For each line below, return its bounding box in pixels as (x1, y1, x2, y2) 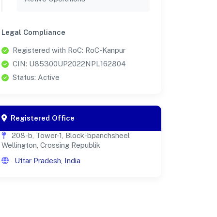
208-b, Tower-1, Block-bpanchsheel (10, 131, 130, 140)
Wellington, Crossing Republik (1, 141, 100, 150)
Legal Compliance (1, 28, 65, 37)
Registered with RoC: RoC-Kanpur (13, 46, 125, 55)
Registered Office (11, 114, 75, 123)
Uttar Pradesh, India (13, 156, 80, 165)
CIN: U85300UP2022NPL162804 (13, 60, 126, 68)
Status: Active (13, 73, 60, 82)
